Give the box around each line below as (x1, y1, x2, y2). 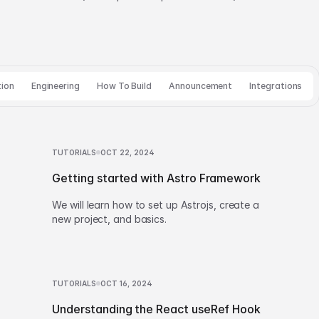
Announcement (169, 80, 233, 91)
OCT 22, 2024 (100, 148, 155, 157)
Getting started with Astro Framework (52, 171, 261, 185)
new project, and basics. (52, 213, 167, 225)
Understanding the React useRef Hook (52, 302, 261, 316)
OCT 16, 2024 (100, 279, 152, 288)
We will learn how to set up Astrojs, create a (52, 199, 259, 211)
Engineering (31, 80, 80, 91)
